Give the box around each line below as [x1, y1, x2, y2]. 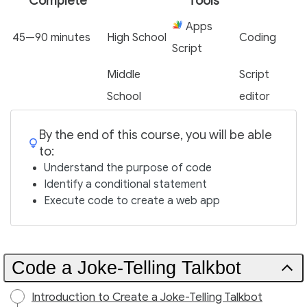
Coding [239, 31, 276, 45]
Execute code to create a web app [44, 194, 220, 208]
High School [107, 31, 167, 45]
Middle [107, 68, 140, 82]
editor [239, 90, 270, 103]
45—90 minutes [12, 31, 90, 45]
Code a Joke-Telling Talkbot [12, 258, 241, 278]
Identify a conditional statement [44, 177, 207, 191]
